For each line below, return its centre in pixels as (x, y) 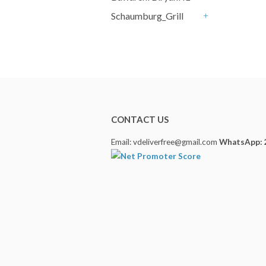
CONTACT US (140, 119)
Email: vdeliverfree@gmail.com (165, 142)
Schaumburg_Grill (147, 16)
